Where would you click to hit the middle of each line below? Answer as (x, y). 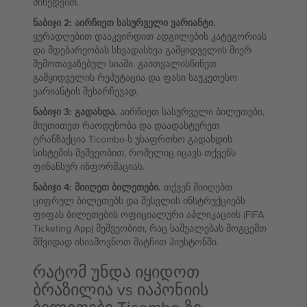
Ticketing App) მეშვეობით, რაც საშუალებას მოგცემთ (150, 228)
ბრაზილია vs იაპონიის (121, 289)
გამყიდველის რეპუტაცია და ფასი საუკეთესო (135, 77)
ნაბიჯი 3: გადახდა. (75, 112)
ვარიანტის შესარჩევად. (86, 91)
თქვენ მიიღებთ (197, 187)
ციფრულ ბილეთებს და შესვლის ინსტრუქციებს (139, 201)
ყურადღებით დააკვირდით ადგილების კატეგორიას (150, 36)
